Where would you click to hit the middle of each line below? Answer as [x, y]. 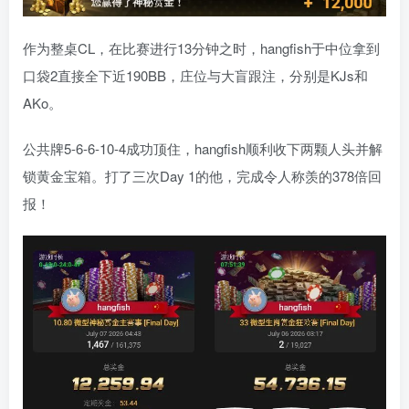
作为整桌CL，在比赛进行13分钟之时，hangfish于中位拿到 [201, 48]
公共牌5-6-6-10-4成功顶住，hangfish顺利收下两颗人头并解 [203, 149]
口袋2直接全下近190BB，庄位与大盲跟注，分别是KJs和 [195, 76]
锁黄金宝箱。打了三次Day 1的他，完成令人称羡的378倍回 [202, 176]
